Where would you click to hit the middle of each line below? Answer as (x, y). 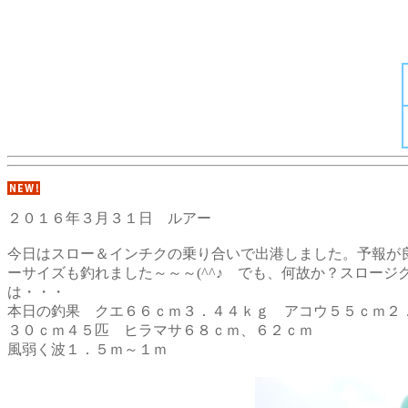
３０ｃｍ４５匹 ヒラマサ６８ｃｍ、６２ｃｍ (160, 330)
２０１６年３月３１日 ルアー (109, 218)
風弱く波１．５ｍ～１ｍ (87, 349)
